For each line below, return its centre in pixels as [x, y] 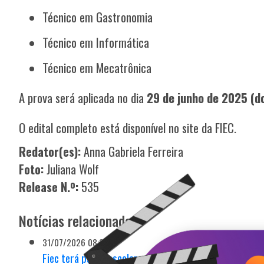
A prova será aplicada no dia [83, 98]
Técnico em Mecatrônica [97, 68]
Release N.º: [49, 187]
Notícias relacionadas [78, 221]
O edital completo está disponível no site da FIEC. [128, 128]
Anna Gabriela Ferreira [132, 152]
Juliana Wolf [73, 169]
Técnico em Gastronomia [98, 17]
